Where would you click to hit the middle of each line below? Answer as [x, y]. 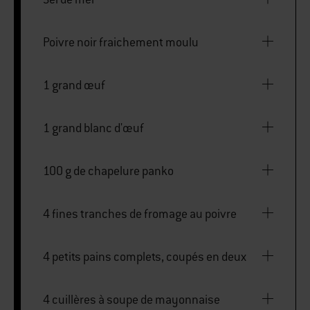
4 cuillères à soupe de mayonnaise [131, 299]
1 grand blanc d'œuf [93, 128]
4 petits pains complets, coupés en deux [145, 256]
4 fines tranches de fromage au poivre [140, 213]
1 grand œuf [74, 85]
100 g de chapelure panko [108, 171]
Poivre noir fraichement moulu [121, 42]
